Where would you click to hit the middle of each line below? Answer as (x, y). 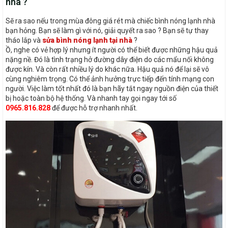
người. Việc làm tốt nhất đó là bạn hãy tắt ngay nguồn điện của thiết (112, 89)
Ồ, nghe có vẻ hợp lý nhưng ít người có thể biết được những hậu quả (112, 50)
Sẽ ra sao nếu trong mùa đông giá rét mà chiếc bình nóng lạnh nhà (110, 21)
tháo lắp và (24, 40)
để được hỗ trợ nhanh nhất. (94, 108)
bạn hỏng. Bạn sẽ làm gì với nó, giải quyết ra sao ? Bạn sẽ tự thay (107, 31)
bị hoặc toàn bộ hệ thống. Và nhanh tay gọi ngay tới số (91, 98)
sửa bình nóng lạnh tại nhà (87, 40)
